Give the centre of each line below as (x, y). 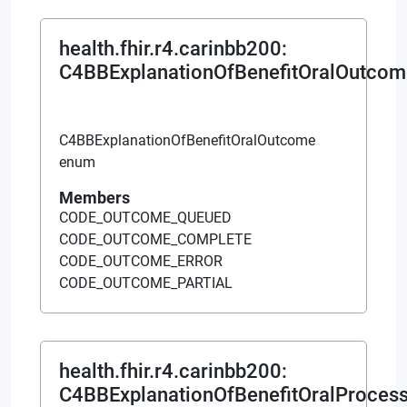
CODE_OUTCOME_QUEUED (145, 217)
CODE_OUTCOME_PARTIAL (146, 283)
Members (94, 197)
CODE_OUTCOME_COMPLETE (155, 239)
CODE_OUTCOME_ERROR (141, 261)
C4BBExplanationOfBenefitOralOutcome (187, 140)
